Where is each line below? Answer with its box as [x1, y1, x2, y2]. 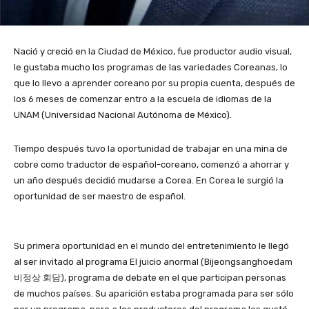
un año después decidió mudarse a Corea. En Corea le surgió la [14, 175, 283, 186]
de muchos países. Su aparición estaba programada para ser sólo [14, 288, 294, 299]
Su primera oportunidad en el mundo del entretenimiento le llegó [14, 240, 289, 251]
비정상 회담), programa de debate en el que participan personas [14, 272, 286, 283]
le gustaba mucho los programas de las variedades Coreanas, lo [14, 61, 288, 72]
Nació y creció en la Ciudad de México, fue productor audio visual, [14, 46, 292, 57]
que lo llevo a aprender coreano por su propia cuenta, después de [14, 77, 295, 88]
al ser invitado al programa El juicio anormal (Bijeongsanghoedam [14, 256, 292, 267]
